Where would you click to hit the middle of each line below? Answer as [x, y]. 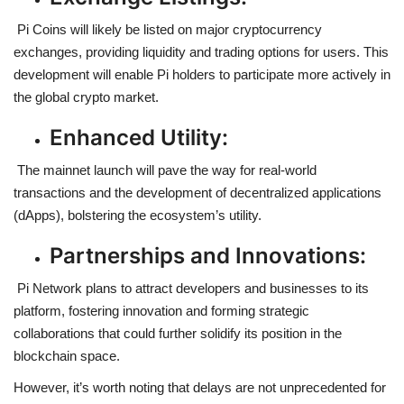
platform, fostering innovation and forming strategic [161, 310]
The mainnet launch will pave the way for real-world [165, 170]
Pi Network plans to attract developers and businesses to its [191, 288]
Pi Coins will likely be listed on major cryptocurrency [168, 29]
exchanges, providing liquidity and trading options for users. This [201, 51]
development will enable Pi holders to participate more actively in [202, 74]
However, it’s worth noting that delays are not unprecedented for [200, 387]
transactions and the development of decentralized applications [197, 192]
